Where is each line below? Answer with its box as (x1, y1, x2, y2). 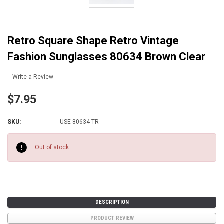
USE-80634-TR (60, 118, 99, 126)
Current (7, 134, 30, 142)
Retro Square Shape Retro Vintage (7, 34, 179, 47)
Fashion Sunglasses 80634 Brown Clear (7, 50, 205, 63)
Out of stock (35, 144, 69, 151)
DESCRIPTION (95, 199, 129, 206)
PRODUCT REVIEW (90, 215, 134, 222)
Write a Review (12, 73, 53, 81)
